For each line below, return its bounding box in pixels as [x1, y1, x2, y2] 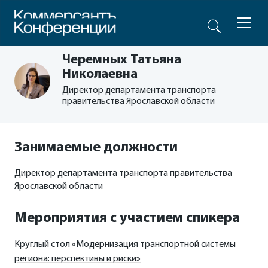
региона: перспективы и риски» [14, 254, 141, 264]
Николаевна [62, 68, 138, 81]
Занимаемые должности [14, 141, 178, 155]
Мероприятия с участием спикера [14, 211, 240, 226]
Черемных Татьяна [62, 53, 181, 67]
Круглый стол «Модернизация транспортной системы [14, 240, 236, 249]
